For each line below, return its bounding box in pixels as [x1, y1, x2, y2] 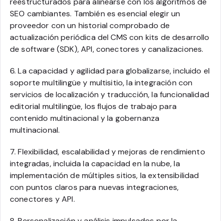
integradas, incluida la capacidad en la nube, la [10, 158, 180, 169]
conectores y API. [10, 193, 75, 204]
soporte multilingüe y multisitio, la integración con [10, 77, 193, 88]
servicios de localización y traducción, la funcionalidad [10, 89, 209, 100]
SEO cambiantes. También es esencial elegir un [10, 8, 181, 19]
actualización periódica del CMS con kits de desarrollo [10, 32, 210, 42]
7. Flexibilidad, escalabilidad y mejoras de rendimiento [10, 146, 205, 157]
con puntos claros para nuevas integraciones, [10, 182, 179, 192]
